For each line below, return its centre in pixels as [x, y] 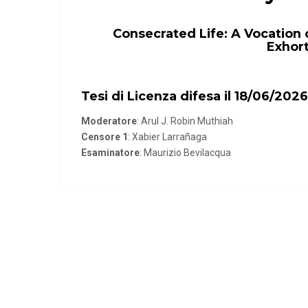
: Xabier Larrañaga [167, 137]
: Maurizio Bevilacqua [185, 153]
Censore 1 [104, 137]
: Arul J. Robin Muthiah [185, 121]
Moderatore [109, 121]
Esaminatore [110, 153]
